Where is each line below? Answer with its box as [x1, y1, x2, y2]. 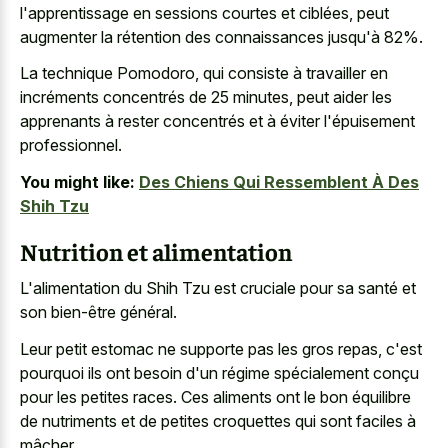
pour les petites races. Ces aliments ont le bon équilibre [20, 386, 411, 407]
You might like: [20, 171, 135, 192]
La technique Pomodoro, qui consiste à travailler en [20, 63, 388, 84]
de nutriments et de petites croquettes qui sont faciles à [20, 410, 416, 431]
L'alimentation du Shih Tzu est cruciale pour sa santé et [20, 278, 416, 299]
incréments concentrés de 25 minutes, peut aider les [20, 87, 392, 108]
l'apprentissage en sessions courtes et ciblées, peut [20, 2, 389, 23]
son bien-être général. [20, 302, 177, 323]
